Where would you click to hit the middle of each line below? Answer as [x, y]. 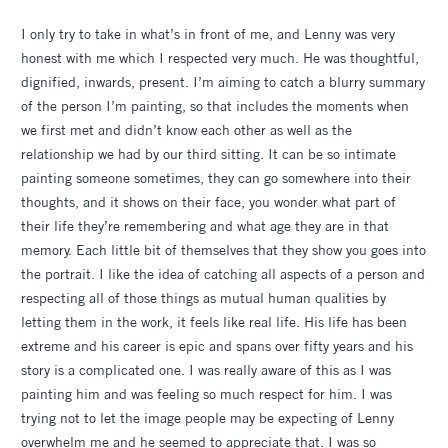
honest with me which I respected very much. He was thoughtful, [220, 57]
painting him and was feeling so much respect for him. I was [206, 393]
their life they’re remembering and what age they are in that [205, 225]
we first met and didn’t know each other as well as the [186, 129]
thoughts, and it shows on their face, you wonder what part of [208, 201]
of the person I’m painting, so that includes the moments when [215, 105]
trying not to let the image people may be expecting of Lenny [207, 417]
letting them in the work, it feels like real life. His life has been [214, 321]
